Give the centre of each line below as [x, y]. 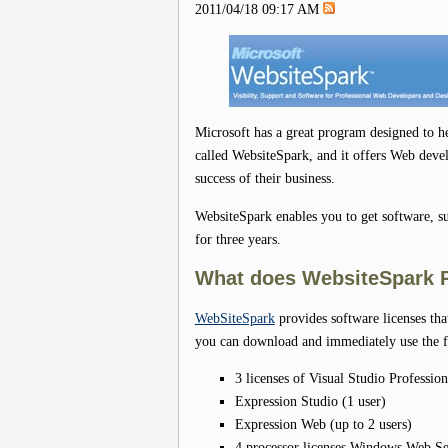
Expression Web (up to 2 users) [323, 424]
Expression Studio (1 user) [310, 401]
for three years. [237, 238]
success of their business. [264, 178]
